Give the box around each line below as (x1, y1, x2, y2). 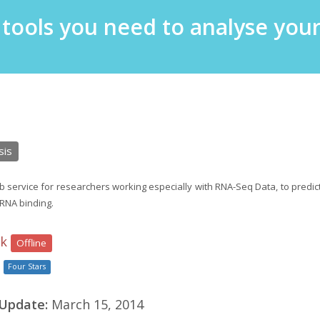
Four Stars (8, 261, 46, 272)
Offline (16, 236, 47, 249)
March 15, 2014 (48, 295, 144, 313)
